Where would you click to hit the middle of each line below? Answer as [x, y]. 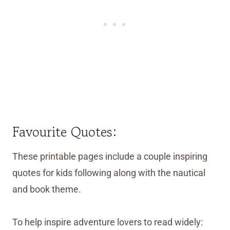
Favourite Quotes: [64, 132]
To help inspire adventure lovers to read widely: [108, 222]
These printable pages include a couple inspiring [110, 157]
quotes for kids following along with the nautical [109, 173]
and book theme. [47, 189]
